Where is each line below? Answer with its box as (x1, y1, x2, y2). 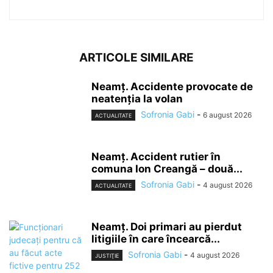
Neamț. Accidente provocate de (91, 80, 253, 93)
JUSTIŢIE (95, 252, 119, 260)
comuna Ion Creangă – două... (91, 163, 243, 175)
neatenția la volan (91, 93, 183, 105)
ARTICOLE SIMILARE (79, 51, 194, 65)
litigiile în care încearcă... (91, 233, 220, 245)
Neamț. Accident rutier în (91, 151, 221, 163)
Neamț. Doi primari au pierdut (91, 221, 242, 233)
